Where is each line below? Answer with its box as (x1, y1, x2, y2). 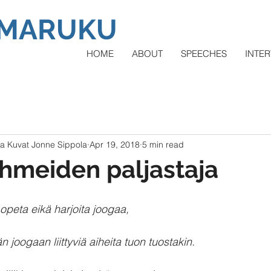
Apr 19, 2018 (90, 139, 140, 150)
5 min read (142, 139, 184, 150)
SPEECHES (181, 48, 227, 59)
